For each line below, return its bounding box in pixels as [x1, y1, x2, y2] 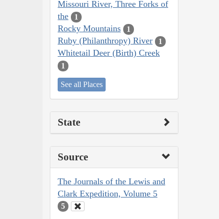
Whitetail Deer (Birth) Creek [58, 48, 160, 58]
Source [58, 151, 88, 163]
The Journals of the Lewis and [58, 176, 165, 186]
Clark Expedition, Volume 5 [58, 188, 157, 198]
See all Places [61, 80, 103, 88]
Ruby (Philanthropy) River [58, 36, 153, 46]
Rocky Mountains [58, 23, 121, 34]
